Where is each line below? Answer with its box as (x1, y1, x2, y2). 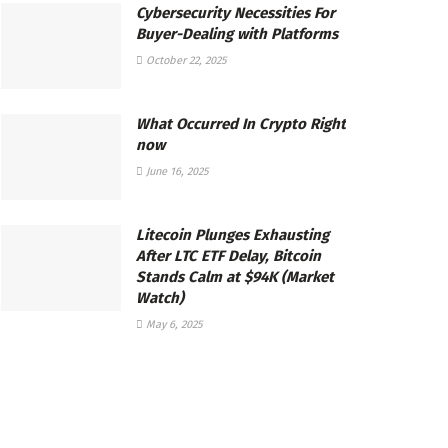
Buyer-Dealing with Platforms (136, 25, 338, 44)
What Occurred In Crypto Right (136, 115, 346, 134)
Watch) (136, 288, 184, 307)
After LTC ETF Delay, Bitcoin (136, 246, 321, 265)
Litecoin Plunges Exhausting (136, 225, 329, 244)
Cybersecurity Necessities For (136, 4, 335, 23)
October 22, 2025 (143, 54, 227, 68)
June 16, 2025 (143, 165, 209, 179)
